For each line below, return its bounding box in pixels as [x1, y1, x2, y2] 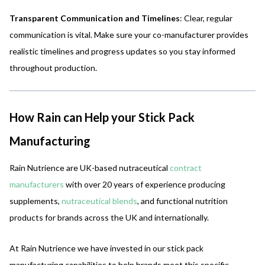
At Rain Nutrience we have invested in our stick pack [9, 243, 203, 253]
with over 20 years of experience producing [64, 179, 225, 189]
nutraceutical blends [62, 195, 137, 206]
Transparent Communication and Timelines [9, 12, 180, 23]
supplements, [9, 195, 62, 206]
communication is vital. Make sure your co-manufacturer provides [9, 29, 248, 40]
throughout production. [9, 62, 97, 73]
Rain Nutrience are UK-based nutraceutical [9, 162, 170, 173]
